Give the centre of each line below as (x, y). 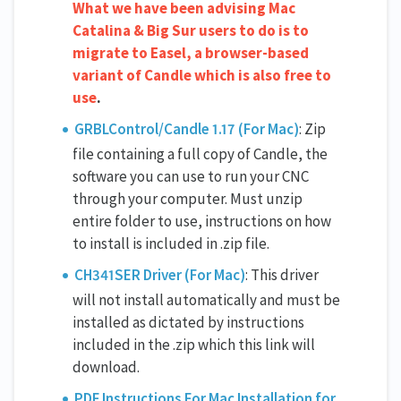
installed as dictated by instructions (188, 322)
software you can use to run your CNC (191, 176)
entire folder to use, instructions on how (202, 221)
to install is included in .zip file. (171, 243)
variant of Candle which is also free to (202, 75)
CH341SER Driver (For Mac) (160, 274)
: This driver (282, 274)
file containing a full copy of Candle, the (200, 154)
